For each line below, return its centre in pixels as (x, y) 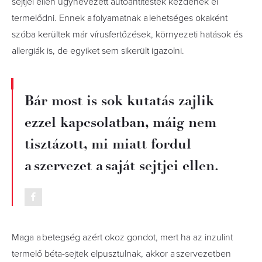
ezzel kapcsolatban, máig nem (120, 122)
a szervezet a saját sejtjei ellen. (122, 166)
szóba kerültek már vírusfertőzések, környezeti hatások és (127, 35)
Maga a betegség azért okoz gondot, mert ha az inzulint (122, 237)
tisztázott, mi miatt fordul (108, 144)
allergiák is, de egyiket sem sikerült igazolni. (98, 51)
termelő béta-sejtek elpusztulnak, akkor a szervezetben (121, 254)
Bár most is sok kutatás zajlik (119, 101)
